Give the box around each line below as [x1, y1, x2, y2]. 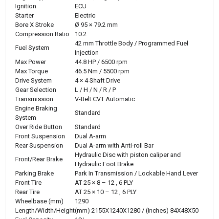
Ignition [15, 2, 36, 10]
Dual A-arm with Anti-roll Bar [75, 141, 153, 149]
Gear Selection [15, 86, 56, 93]
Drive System [15, 76, 52, 84]
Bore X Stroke [15, 21, 54, 28]
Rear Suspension [15, 141, 63, 149]
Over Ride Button [15, 123, 62, 131]
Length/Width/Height [15, 206, 75, 214]
